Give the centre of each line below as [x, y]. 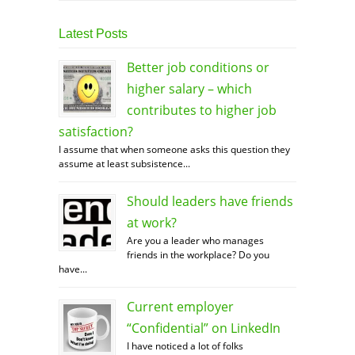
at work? [152, 223]
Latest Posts [93, 34]
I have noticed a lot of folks [185, 346]
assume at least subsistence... [124, 164]
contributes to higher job [202, 111]
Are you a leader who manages [195, 241]
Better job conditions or [198, 68]
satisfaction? [96, 132]
